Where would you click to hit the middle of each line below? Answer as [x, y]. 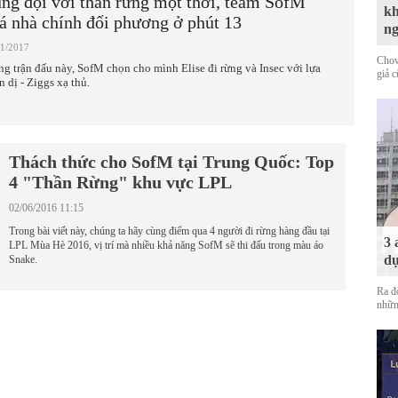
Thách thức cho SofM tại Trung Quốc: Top [171, 162]
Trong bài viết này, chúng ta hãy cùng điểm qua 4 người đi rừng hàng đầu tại [169, 231]
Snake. [23, 259]
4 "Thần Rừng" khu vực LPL [120, 182]
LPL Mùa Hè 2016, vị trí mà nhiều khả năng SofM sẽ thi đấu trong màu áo [166, 245]
